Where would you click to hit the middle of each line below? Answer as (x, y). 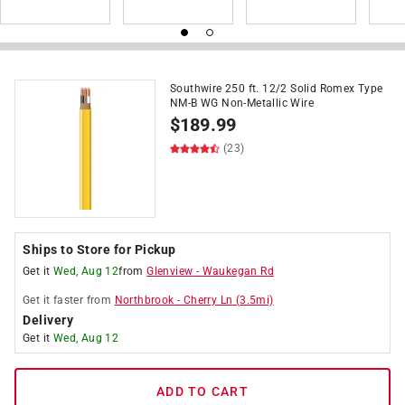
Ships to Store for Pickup (99, 250)
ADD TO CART (202, 391)
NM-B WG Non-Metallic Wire (242, 103)
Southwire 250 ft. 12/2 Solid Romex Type (277, 89)
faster (68, 300)
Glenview (170, 271)
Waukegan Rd (238, 271)
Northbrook (144, 300)
